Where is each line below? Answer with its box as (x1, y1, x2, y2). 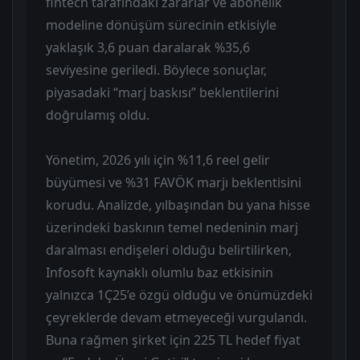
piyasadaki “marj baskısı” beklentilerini (46, 84, 279, 102)
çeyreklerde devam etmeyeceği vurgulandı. (46, 309, 307, 327)
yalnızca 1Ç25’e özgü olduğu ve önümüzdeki (46, 286, 313, 305)
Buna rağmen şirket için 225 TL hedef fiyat (46, 331, 301, 350)
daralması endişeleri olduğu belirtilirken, (46, 241, 292, 260)
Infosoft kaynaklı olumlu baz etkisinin (46, 264, 273, 282)
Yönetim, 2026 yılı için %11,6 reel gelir (46, 151, 270, 170)
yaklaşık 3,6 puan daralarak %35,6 (46, 39, 250, 57)
